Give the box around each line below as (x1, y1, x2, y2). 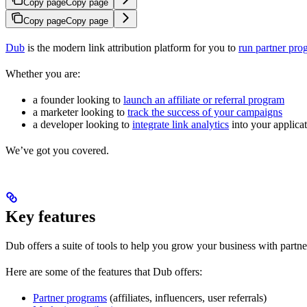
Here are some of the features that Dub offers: (5, 266, 202, 278)
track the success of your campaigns (127, 106, 282, 119)
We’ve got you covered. (5, 145, 109, 157)
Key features (5, 208, 95, 226)
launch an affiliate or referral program (123, 94, 284, 106)
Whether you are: (5, 68, 80, 80)
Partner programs (33, 292, 107, 304)
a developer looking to (33, 119, 132, 131)
